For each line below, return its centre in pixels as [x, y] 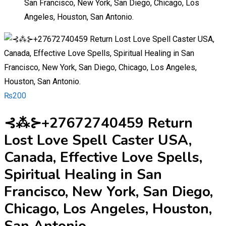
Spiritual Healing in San [83, 175]
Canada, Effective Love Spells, [103, 158]
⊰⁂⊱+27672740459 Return [98, 123]
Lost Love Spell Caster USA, [98, 140]
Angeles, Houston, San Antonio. [79, 17]
